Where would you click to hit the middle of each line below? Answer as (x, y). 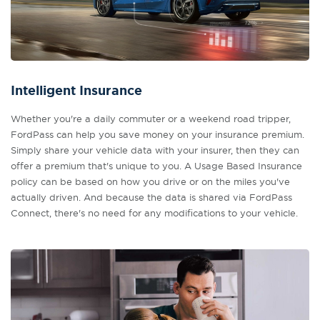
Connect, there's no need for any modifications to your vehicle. (154, 213)
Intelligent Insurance (76, 91)
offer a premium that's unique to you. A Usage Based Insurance (156, 166)
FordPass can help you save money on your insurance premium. (157, 134)
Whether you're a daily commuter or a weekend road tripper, (151, 119)
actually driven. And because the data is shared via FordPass (151, 197)
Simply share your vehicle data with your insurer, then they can (155, 150)
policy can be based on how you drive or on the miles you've (150, 181)
